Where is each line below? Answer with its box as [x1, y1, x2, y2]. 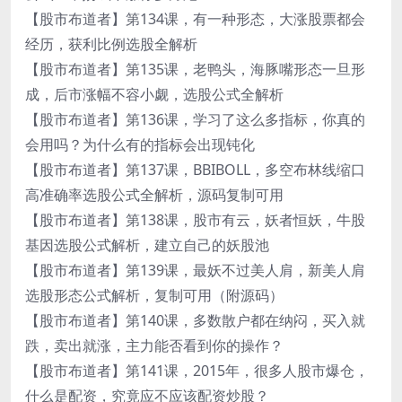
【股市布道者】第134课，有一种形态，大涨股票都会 [25, 8, 365, 29]
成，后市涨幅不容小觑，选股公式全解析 [25, 83, 284, 104]
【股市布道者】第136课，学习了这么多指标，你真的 [25, 109, 365, 129]
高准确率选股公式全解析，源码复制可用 [25, 184, 284, 205]
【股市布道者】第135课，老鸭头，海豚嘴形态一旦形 [25, 58, 365, 79]
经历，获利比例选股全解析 [25, 33, 197, 54]
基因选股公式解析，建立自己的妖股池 [25, 234, 269, 255]
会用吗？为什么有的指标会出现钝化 [25, 134, 255, 154]
